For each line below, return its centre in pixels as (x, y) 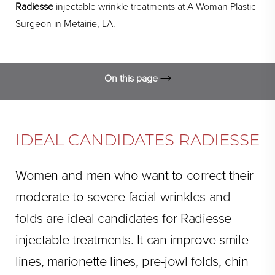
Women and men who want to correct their (134, 176)
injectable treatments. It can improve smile (132, 240)
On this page (132, 79)
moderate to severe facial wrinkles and (123, 197)
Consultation (132, 208)
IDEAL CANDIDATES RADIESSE (137, 140)
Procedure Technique (132, 183)
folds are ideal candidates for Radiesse (123, 219)
